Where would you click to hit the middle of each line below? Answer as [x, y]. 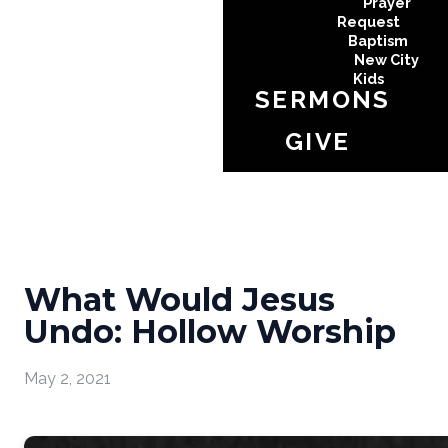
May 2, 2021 [67, 379]
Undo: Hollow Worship [210, 331]
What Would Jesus [179, 299]
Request [369, 21]
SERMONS [323, 99]
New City [387, 59]
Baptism [377, 40]
